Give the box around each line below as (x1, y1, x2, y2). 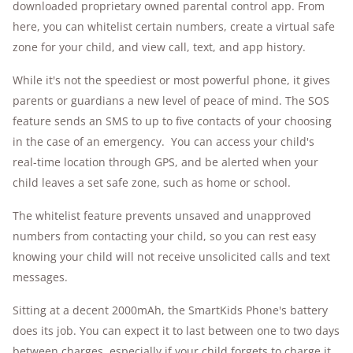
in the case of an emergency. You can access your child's (13, 134, 314, 150)
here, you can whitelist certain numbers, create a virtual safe (13, 19, 335, 35)
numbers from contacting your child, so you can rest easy (13, 229, 316, 244)
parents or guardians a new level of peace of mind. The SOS (13, 93, 329, 109)
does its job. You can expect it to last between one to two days (13, 323, 340, 339)
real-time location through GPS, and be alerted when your (13, 154, 318, 170)
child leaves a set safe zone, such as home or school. (13, 175, 294, 191)
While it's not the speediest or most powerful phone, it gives (13, 72, 330, 88)
